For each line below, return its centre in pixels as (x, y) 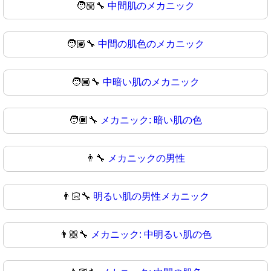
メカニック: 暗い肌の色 (151, 120)
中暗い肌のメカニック (151, 82)
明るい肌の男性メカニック (151, 196)
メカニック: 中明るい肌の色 (151, 234)
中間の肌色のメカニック (151, 44)
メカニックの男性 (146, 158)
